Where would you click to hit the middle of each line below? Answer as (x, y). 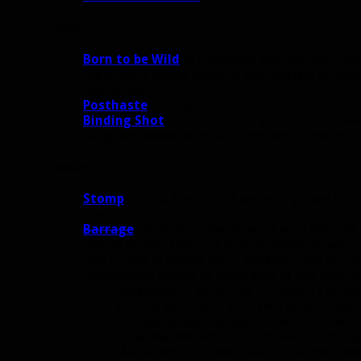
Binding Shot (124, 120)
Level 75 (71, 27)
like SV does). (120, 89)
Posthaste (115, 105)
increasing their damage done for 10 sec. (232, 321)
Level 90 (71, 167)
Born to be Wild (131, 59)
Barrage (108, 229)
